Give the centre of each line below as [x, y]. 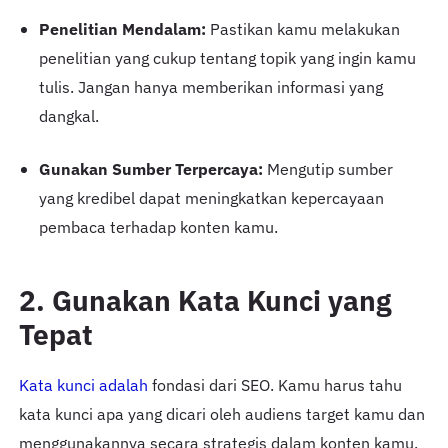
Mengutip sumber [327, 169]
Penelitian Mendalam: [122, 28]
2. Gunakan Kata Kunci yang [204, 301]
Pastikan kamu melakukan [302, 28]
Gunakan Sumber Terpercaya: [150, 169]
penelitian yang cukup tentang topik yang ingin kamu [227, 57]
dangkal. [68, 115]
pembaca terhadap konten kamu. [158, 227]
